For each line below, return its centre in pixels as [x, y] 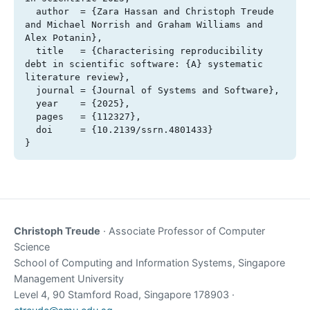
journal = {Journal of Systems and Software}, [30, 91]
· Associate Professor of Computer [183, 230]
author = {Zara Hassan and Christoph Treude [30, 12]
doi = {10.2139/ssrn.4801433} [30, 130]
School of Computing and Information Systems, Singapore [149, 262]
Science [32, 246]
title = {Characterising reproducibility [30, 51]
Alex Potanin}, [64, 38]
